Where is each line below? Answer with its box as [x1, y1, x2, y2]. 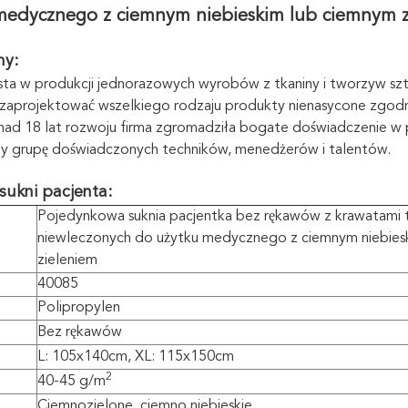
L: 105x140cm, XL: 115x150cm [37, 350, 234, 364]
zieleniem [37, 253, 97, 268]
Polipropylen [37, 301, 120, 315]
